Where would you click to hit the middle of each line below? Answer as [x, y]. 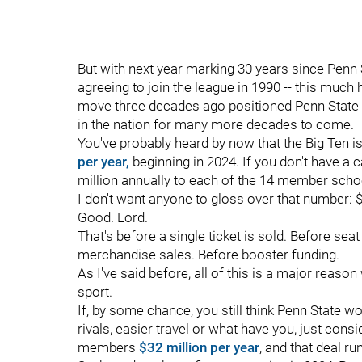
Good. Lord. [113, 217]
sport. [95, 292]
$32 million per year [199, 347]
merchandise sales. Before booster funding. [208, 255]
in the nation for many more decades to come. [216, 124]
